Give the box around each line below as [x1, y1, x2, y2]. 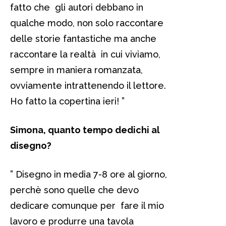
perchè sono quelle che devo [10, 184, 139, 195]
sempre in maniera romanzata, [10, 64, 143, 75]
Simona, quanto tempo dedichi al [10, 124, 160, 135]
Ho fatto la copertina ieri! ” [10, 95, 125, 106]
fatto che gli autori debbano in [10, 2, 143, 13]
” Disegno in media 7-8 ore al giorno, [10, 168, 167, 180]
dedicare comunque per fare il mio [10, 200, 164, 211]
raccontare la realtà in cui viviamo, [10, 48, 160, 60]
